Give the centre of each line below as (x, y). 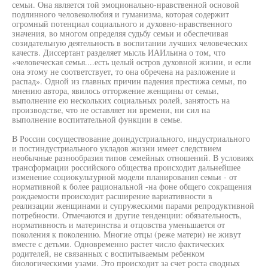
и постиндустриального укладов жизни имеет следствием (117, 148)
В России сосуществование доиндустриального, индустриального (131, 138)
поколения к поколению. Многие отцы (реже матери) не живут (127, 234)
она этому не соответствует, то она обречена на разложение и (124, 71)
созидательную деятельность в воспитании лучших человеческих (130, 43)
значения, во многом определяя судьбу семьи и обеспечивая (120, 33)
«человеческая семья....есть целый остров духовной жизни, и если (132, 62)
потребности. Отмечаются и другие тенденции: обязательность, (127, 215)
